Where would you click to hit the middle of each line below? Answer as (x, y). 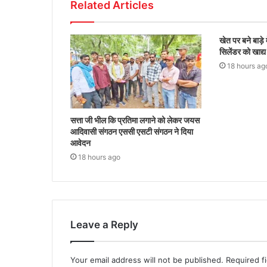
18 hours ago (99, 157)
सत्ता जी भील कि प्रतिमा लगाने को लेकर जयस (135, 120)
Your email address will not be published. (147, 260)
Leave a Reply (104, 225)
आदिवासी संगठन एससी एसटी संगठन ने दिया (132, 132)
